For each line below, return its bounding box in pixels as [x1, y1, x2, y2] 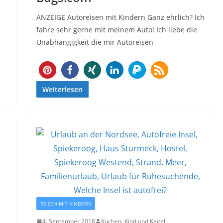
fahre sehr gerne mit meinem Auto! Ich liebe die [36, 25, 197, 35]
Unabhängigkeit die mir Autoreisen [36, 37, 153, 47]
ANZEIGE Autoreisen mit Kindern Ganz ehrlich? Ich [36, 12, 205, 22]
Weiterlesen [42, 85, 83, 95]
